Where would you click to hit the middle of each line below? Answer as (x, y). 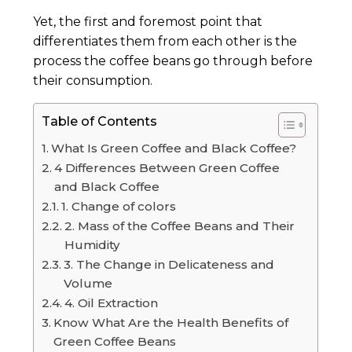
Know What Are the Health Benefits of (171, 323)
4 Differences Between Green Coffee (167, 168)
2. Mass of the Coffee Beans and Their (180, 226)
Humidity (92, 245)
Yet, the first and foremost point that (148, 22)
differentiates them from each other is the (165, 42)
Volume (90, 284)
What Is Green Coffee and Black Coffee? (176, 148)
